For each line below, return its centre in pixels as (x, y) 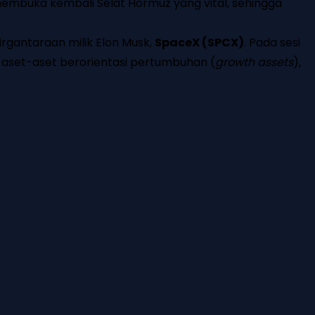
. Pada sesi (272, 43)
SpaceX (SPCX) (199, 43)
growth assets (254, 63)
